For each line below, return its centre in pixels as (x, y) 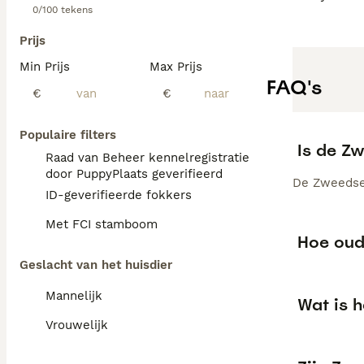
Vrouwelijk (77, 325)
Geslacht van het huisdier (96, 265)
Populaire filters (68, 135)
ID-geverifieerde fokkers (119, 195)
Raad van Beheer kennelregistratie (147, 158)
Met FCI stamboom (102, 224)
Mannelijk (74, 296)
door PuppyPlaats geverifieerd (134, 174)
